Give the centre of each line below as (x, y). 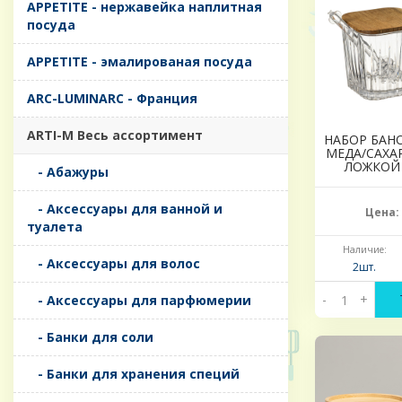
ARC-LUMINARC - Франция (112, 99)
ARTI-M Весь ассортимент (115, 135)
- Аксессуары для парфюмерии (139, 301)
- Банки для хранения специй (133, 374)
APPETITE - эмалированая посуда (140, 62)
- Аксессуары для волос (114, 264)
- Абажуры (68, 172)
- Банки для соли (90, 337)
